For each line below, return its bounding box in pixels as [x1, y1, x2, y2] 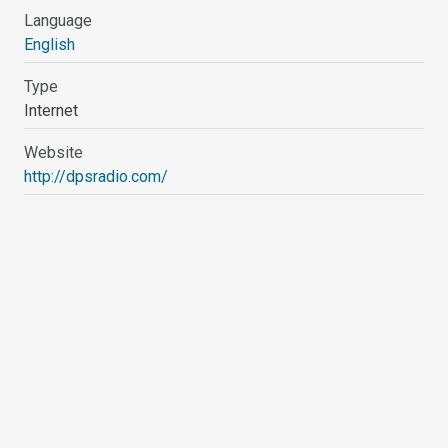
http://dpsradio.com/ [24, 166, 169, 186]
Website [24, 142, 84, 162]
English [24, 34, 76, 54]
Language [24, 10, 93, 30]
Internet [24, 100, 79, 120]
